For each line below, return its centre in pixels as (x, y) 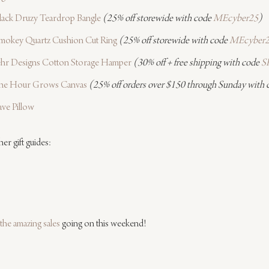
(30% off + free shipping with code (197, 64)
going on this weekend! (103, 225)
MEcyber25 (236, 20)
